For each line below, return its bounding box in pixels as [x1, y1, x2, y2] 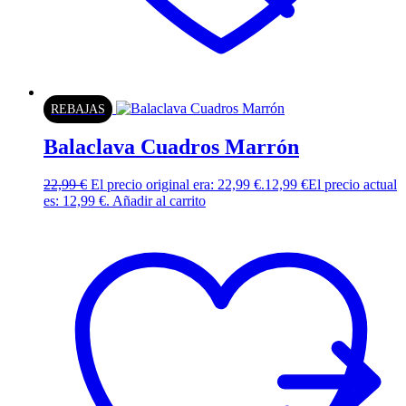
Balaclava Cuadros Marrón [43, 134, 299, 159]
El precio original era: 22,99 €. [91, 177, 265, 193]
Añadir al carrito [112, 193, 206, 209]
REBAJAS [51, 101, 105, 116]
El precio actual [308, 177, 397, 193]
